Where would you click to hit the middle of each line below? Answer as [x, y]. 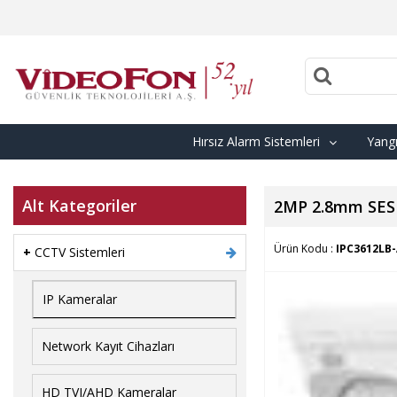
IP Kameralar [80, 299]
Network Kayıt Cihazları [108, 346]
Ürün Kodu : [304, 248]
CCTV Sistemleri [80, 252]
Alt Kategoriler [79, 205]
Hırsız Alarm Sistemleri [256, 141]
